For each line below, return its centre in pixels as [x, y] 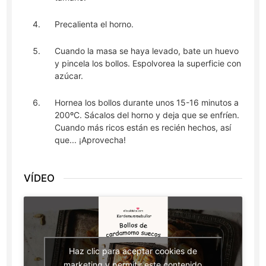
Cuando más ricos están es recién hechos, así [143, 128]
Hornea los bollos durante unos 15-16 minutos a [147, 103]
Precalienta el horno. [94, 24]
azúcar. [69, 76]
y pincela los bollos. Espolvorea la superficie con [148, 64]
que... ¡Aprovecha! [91, 140]
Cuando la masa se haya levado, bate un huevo [147, 51]
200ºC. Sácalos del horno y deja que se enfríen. [147, 115]
